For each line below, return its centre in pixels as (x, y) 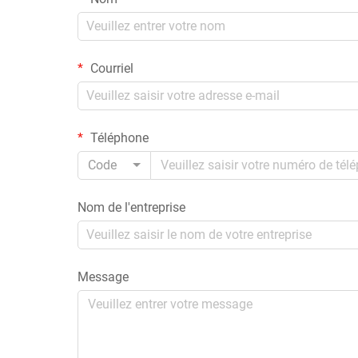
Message (103, 276)
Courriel (110, 68)
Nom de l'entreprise (131, 207)
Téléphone (118, 137)
